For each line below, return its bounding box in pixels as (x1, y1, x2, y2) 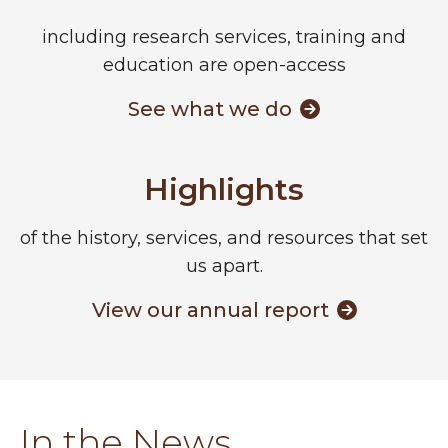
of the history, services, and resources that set (20, 227, 428, 250)
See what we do (128, 97, 292, 122)
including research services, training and (42, 26, 406, 49)
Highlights (144, 171, 304, 209)
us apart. (185, 255, 263, 278)
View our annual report (91, 298, 329, 323)
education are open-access (102, 54, 346, 77)
